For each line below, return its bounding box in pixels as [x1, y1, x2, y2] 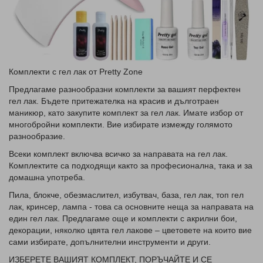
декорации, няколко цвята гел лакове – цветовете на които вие [9, 225, 252, 235]
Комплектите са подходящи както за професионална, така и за [9, 161, 252, 171]
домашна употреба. [9, 173, 85, 183]
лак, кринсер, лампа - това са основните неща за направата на [9, 202, 254, 212]
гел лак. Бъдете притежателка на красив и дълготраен [9, 96, 219, 106]
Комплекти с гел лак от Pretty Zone [9, 67, 143, 77]
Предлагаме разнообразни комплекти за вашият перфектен [9, 85, 241, 95]
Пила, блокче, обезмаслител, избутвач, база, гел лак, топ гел [9, 190, 244, 200]
